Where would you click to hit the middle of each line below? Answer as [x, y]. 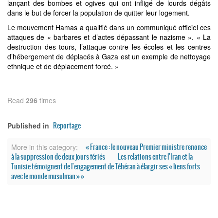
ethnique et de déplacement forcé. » [63, 66]
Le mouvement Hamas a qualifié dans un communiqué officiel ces [109, 27]
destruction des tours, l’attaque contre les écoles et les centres [109, 47]
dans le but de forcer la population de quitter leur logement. [100, 13]
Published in [28, 126]
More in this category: [45, 147]
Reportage [67, 126]
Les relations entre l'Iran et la [155, 157]
